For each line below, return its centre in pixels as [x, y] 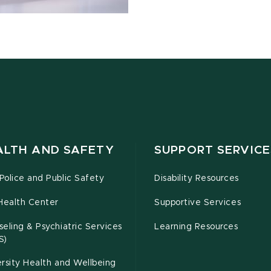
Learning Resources [196, 227]
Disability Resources [197, 179]
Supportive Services [198, 203]
